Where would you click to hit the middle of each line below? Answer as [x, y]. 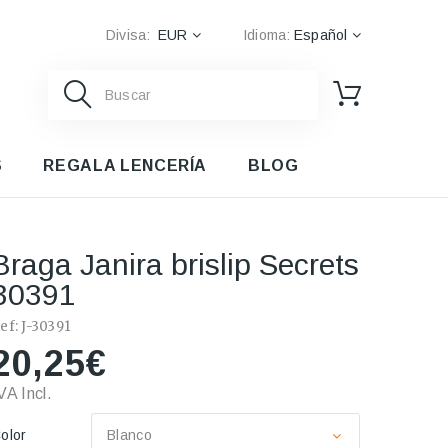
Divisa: [128, 35]
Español [320, 35]
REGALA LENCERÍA [125, 165]
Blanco [129, 435]
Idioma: [266, 35]
